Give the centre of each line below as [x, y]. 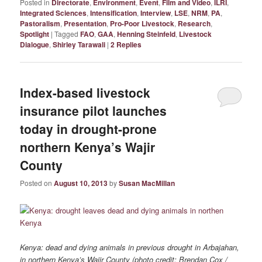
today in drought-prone [89, 128]
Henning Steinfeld [146, 34]
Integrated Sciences [54, 13]
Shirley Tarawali [79, 44]
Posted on [37, 183]
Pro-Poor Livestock [142, 23]
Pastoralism [40, 23]
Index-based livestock [85, 92]
